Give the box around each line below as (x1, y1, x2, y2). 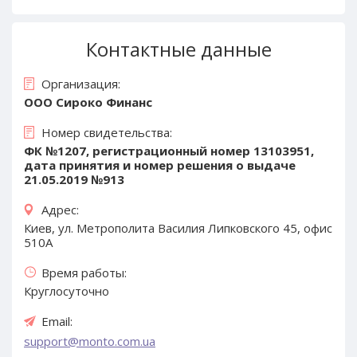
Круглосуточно (24, 282, 109, 299)
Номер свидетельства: (41, 124, 172, 140)
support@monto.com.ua (24, 332, 155, 349)
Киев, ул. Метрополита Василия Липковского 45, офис (24, 219, 332, 236)
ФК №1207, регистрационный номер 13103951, (24, 142, 314, 159)
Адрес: (41, 201, 79, 218)
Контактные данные (85, 35, 272, 62)
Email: (41, 312, 73, 329)
